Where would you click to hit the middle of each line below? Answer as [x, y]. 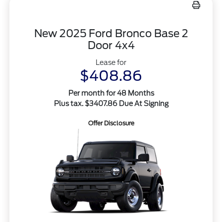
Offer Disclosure [111, 123]
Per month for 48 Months [111, 93]
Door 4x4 [111, 45]
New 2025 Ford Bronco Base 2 [111, 33]
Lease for [111, 62]
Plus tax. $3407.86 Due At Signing [111, 103]
